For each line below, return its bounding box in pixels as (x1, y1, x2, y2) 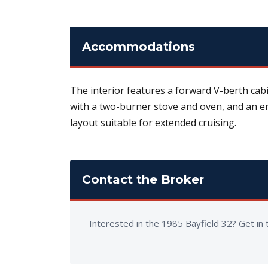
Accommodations (82, 39, 195, 54)
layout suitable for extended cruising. (70, 115, 236, 129)
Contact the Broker (82, 172, 204, 187)
